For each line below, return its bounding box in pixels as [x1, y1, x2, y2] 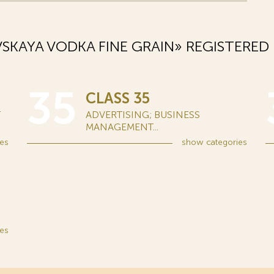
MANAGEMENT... [86, 121, 158, 133]
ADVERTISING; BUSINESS [86, 109, 200, 120]
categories [204, 137, 247, 147]
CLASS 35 [86, 89, 150, 107]
